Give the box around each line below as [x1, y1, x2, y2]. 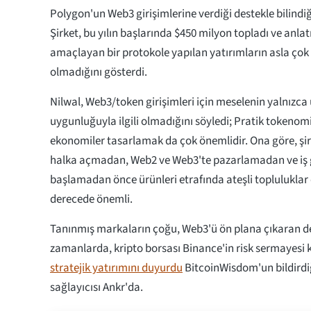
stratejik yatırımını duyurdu [50, 259, 183, 276]
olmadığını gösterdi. [50, 63, 147, 81]
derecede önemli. [50, 190, 133, 208]
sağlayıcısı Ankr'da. [50, 278, 143, 296]
